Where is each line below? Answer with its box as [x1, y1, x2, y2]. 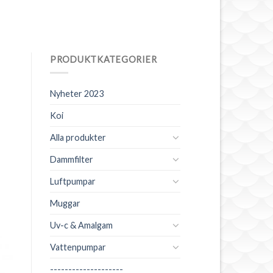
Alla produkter [50, 132, 106, 143]
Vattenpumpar [50, 241, 106, 252]
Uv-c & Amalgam [50, 219, 113, 230]
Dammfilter [50, 154, 93, 165]
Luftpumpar [50, 175, 96, 186]
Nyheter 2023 [50, 88, 104, 99]
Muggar [50, 197, 80, 208]
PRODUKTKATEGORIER [50, 54, 157, 65]
